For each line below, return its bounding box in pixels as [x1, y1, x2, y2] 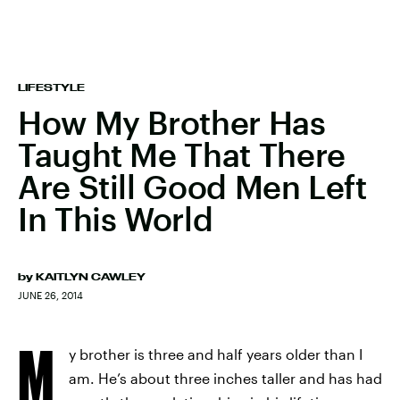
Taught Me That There [18, 136, 346, 173]
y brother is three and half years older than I [69, 346, 362, 362]
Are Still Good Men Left [18, 168, 367, 205]
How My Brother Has [18, 104, 326, 141]
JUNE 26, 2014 [18, 289, 83, 301]
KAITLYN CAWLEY [36, 271, 146, 282]
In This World [18, 200, 213, 237]
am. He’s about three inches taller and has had [69, 370, 382, 387]
